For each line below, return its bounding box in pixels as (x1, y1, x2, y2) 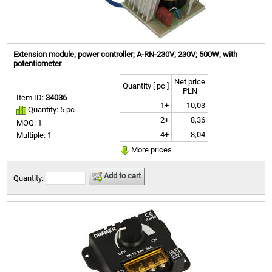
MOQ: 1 (16, 118, 42, 127)
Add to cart (102, 171, 141, 181)
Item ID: (16, 93, 46, 103)
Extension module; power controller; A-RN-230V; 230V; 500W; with (13, 50, 238, 59)
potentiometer (13, 59, 62, 69)
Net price (174, 77, 206, 87)
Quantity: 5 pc (26, 105, 75, 115)
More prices (129, 145, 172, 155)
